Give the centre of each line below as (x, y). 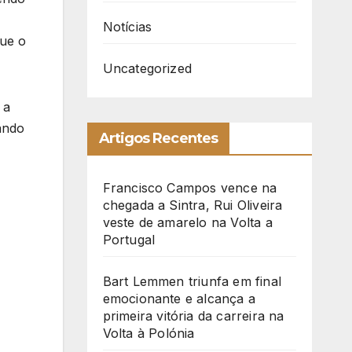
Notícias (127, 27)
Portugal (129, 240)
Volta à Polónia (148, 334)
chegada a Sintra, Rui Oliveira (192, 205)
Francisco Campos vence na (190, 188)
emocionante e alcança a (179, 299)
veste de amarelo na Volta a (187, 223)
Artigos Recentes (158, 139)
